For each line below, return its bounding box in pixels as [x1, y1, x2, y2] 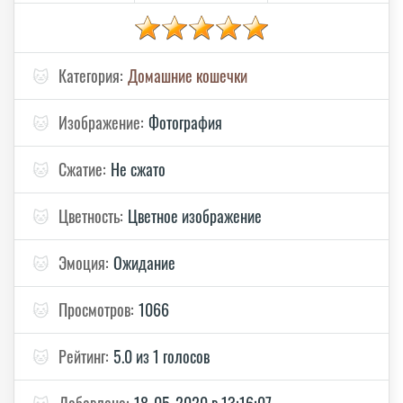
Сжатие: [58, 157, 106, 181]
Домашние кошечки [128, 63, 247, 87]
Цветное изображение [128, 203, 262, 228]
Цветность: [58, 203, 123, 228]
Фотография [148, 110, 222, 134]
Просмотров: [58, 297, 134, 321]
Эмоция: [58, 250, 109, 274]
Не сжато [111, 157, 166, 181]
